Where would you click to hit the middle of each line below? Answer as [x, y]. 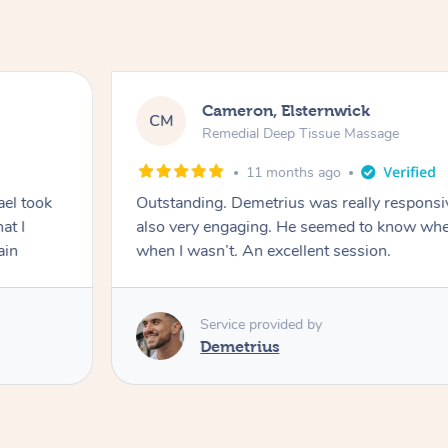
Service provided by [261, 324]
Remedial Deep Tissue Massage [301, 133]
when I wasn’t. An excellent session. [264, 251]
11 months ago [294, 173]
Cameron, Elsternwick [286, 110]
